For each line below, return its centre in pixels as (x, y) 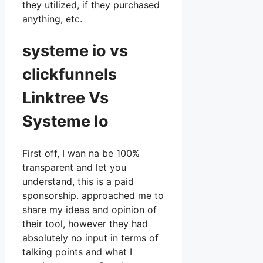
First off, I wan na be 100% (81, 154)
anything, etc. (52, 19)
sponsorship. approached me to (93, 196)
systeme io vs (75, 50)
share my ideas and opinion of (90, 210)
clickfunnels (71, 74)
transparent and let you (74, 168)
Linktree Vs (65, 97)
